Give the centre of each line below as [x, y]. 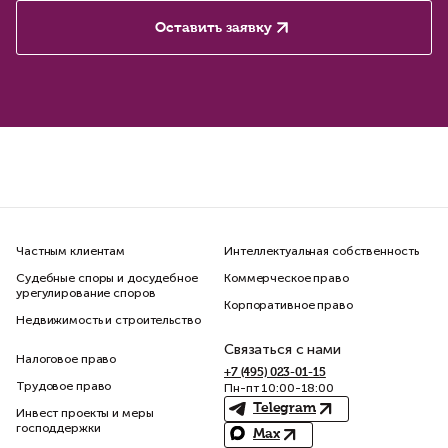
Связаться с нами [282, 350]
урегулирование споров [86, 293]
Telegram [284, 408]
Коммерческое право [286, 278]
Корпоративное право [288, 305]
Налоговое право [66, 359]
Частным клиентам [71, 251]
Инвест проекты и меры [85, 413]
